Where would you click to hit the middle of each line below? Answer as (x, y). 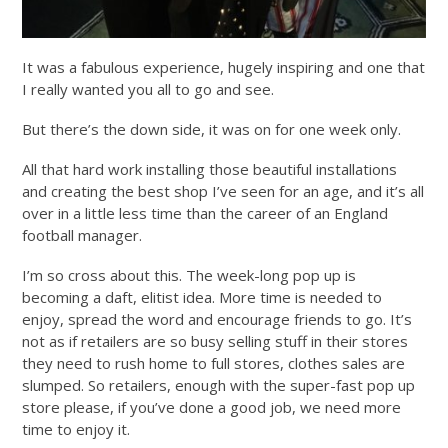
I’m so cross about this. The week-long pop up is (189, 274)
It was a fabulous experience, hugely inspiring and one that (224, 66)
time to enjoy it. (76, 428)
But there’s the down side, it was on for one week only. (212, 128)
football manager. (82, 234)
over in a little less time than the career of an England (205, 212)
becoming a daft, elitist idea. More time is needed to (202, 296)
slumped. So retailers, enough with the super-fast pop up (219, 384)
